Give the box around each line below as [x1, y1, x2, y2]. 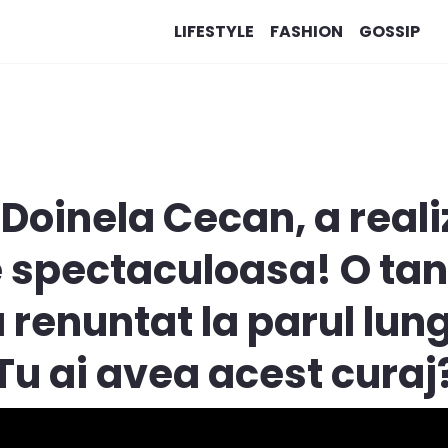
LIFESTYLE [173, 19, 254, 43]
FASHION [269, 19, 343, 43]
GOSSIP [358, 19, 420, 43]
